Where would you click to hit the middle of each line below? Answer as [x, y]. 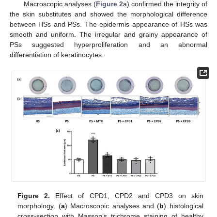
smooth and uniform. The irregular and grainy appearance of [108, 34]
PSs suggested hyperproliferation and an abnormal [108, 44]
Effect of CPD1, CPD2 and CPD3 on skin [127, 195]
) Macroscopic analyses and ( [112, 206]
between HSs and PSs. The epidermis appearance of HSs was [108, 24]
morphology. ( [39, 206]
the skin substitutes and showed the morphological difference [108, 14]
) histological [184, 206]
